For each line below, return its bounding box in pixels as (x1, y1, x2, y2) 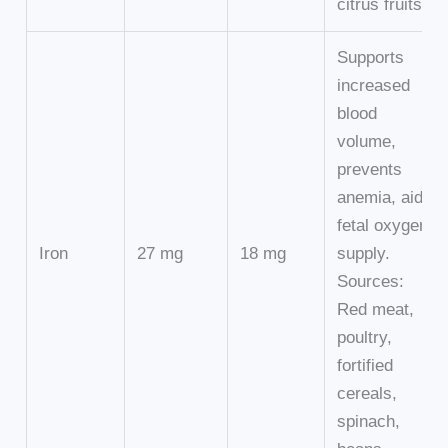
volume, (337, 132, 397, 152)
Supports (337, 48, 405, 68)
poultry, (337, 328, 393, 348)
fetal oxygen (337, 216, 429, 236)
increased (337, 76, 411, 96)
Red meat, (337, 300, 415, 320)
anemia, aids (337, 188, 433, 208)
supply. (337, 244, 391, 264)
